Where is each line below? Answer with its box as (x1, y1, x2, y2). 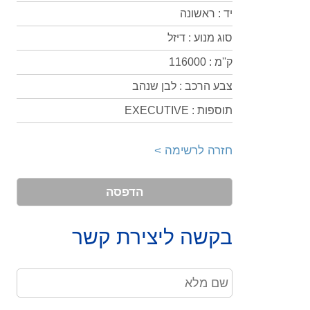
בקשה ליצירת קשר (72, 226, 232, 248)
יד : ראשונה (180, 8, 232, 19)
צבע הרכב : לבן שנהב (132, 80, 232, 92)
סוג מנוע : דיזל (167, 32, 232, 44)
